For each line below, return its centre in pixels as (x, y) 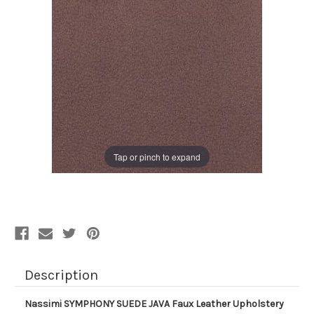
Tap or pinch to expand (157, 156)
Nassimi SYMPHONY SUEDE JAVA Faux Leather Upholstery (154, 304)
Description (61, 275)
